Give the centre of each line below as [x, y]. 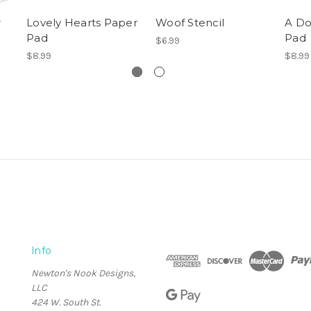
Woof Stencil [190, 23]
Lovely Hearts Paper [82, 23]
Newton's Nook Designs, [83, 274]
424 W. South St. [66, 303]
